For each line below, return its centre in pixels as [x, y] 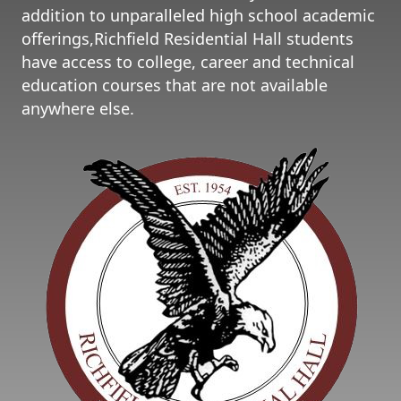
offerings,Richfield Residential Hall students [188, 38]
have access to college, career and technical [188, 61]
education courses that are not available [175, 85]
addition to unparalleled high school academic [198, 15]
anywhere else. [78, 108]
